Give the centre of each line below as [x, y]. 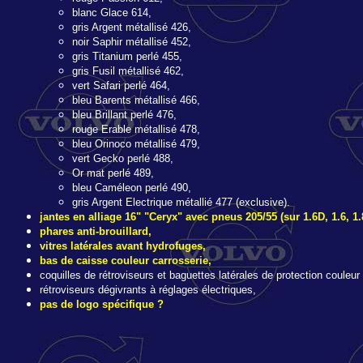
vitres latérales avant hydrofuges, [123, 246]
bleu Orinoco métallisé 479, [136, 144]
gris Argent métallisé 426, [132, 27]
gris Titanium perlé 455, [127, 56]
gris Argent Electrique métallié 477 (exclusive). [181, 202]
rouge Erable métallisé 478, [136, 129]
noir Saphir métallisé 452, [132, 42]
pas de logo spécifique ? [102, 304]
